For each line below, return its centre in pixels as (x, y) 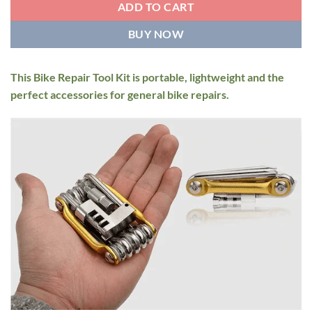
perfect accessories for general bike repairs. (120, 94)
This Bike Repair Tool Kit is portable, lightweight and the (147, 77)
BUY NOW (156, 34)
